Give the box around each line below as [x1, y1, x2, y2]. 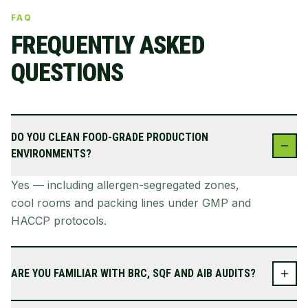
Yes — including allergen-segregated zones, [11, 178, 239, 192]
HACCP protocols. [11, 214, 107, 228]
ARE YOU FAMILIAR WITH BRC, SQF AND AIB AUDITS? [11, 267, 256, 280]
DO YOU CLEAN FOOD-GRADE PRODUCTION [11, 131, 208, 144]
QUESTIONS [11, 58, 123, 87]
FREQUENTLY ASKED [11, 31, 204, 60]
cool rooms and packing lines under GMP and [11, 196, 251, 210]
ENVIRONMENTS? [11, 147, 91, 160]
